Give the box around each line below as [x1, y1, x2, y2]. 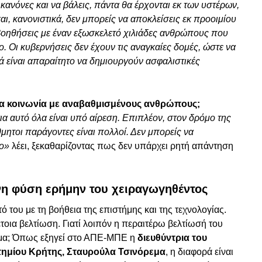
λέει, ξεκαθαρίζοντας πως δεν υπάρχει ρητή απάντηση [12, 141, 233, 151]
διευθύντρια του [137, 233, 207, 243]
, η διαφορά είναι [166, 247, 233, 257]
